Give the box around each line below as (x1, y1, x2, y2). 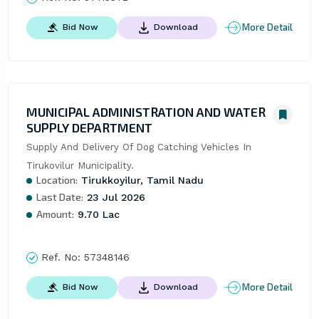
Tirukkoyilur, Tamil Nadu (77, 174, 204, 186)
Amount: (36, 207, 74, 220)
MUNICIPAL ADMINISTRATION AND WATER (26, 103, 266, 120)
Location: (36, 173, 78, 186)
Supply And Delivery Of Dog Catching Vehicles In (26, 141, 251, 152)
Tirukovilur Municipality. (26, 159, 134, 171)
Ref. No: (37, 251, 84, 263)
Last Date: (36, 190, 83, 203)
